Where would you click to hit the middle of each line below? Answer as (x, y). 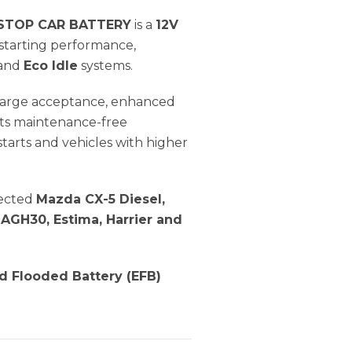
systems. (105, 65)
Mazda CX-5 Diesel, (101, 199)
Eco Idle (51, 65)
